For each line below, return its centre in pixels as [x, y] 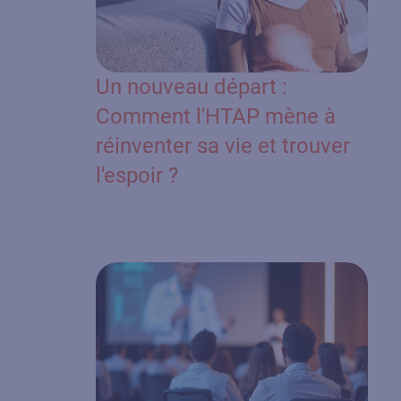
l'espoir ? [137, 176]
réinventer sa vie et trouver [222, 146]
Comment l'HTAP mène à [215, 117]
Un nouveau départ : [191, 87]
